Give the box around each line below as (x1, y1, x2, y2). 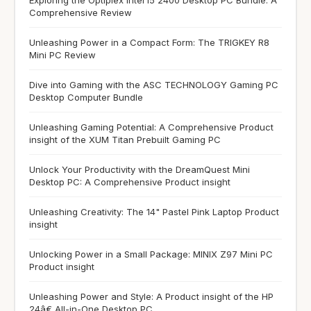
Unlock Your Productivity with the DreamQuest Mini (29, 163, 250, 175)
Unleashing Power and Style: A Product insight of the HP (29, 290, 274, 302)
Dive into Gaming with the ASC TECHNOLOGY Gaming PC (29, 78, 278, 90)
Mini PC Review (29, 49, 96, 60)
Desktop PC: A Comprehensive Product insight (29, 176, 230, 187)
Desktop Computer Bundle (29, 91, 143, 103)
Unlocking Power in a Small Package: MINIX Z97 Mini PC (29, 248, 273, 260)
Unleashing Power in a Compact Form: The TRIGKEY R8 (29, 36, 269, 48)
